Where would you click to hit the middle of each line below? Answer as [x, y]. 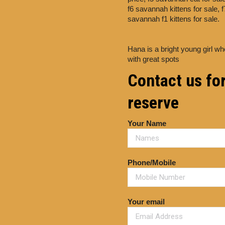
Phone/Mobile [152, 162]
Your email [146, 202]
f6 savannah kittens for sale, [175, 9]
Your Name [147, 123]
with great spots [153, 59]
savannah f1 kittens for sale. [174, 19]
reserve [153, 102]
